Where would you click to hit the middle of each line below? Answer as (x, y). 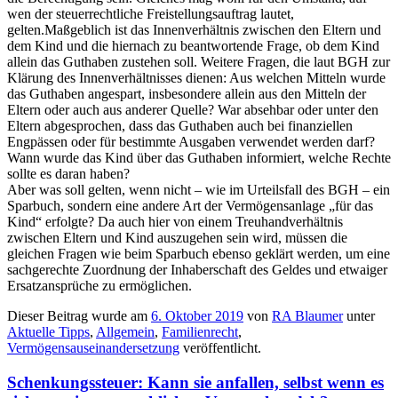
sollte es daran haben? (68, 173)
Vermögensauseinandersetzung (93, 347)
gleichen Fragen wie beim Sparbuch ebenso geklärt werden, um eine (199, 253)
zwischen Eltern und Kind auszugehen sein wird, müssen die (177, 237)
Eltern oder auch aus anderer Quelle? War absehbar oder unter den (193, 109)
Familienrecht (200, 331)
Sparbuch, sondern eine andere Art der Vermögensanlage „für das (190, 205)
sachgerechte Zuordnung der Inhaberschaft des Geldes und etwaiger (197, 269)
